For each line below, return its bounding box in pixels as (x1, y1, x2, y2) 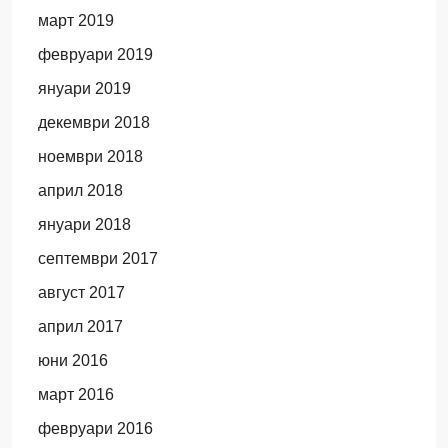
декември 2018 (37, 114, 150, 131)
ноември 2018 (37, 148, 143, 165)
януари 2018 (37, 216, 131, 233)
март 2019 (37, 12, 114, 29)
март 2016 (37, 386, 114, 403)
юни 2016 (37, 352, 108, 369)
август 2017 (37, 284, 125, 301)
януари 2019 (37, 80, 131, 97)
